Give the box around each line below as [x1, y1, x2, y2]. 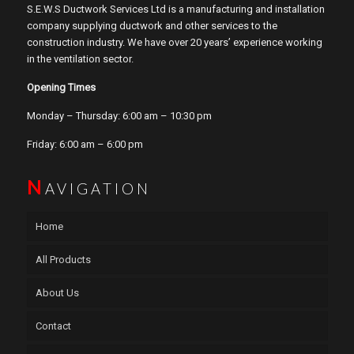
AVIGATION [44, 179, 151, 198]
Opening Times [26, 81, 96, 93]
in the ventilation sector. [26, 52, 134, 65]
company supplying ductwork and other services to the [26, 19, 277, 32]
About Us [35, 286, 79, 299]
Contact [35, 319, 71, 332]
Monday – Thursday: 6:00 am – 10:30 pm [26, 109, 212, 122]
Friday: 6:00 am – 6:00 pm [26, 137, 143, 150]
